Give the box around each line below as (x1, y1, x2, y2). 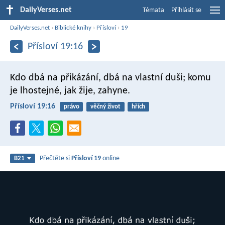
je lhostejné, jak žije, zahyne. (10, 85, 130, 96)
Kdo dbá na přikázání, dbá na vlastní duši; (10, 72, 185, 83)
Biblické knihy (55, 24, 92, 31)
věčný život (90, 103, 121, 110)
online (101, 155, 120, 163)
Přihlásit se (171, 7, 201, 14)
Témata (143, 7, 164, 14)
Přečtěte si (40, 155, 72, 163)
